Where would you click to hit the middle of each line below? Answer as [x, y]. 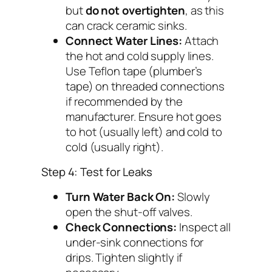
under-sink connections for [135, 242]
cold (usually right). [114, 147]
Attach [201, 40]
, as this [204, 10]
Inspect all [204, 227]
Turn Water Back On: [121, 196]
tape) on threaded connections [145, 86]
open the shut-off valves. [129, 212]
